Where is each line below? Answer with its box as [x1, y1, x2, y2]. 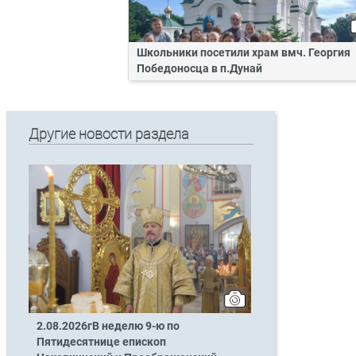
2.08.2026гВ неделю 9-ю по [36, 319, 180, 334]
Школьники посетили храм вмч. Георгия [137, 45, 350, 60]
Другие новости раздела [28, 126, 189, 143]
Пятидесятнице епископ [36, 335, 166, 350]
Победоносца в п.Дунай [137, 61, 262, 75]
